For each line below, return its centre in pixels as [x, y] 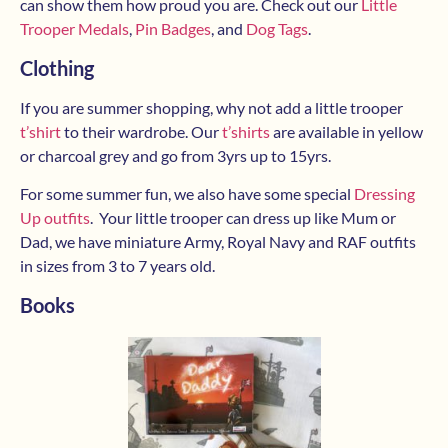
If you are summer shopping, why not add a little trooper [211, 107]
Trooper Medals [74, 29]
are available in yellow [346, 131]
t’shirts [246, 131]
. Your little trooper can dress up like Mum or [243, 218]
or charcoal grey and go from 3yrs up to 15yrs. [175, 155]
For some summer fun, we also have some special [187, 194]
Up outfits [55, 218]
